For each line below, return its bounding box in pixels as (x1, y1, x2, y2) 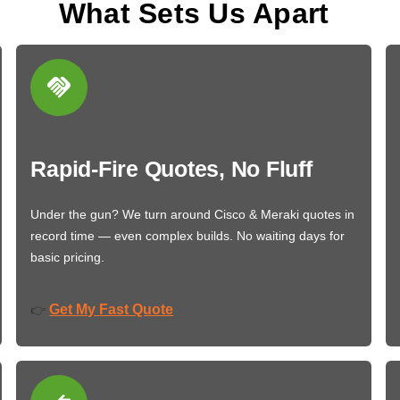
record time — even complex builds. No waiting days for (30, 229, 346, 244)
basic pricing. (30, 250, 105, 265)
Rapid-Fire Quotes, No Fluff (30, 156, 312, 182)
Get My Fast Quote (49, 301, 174, 317)
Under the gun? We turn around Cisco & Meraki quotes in (30, 207, 355, 222)
